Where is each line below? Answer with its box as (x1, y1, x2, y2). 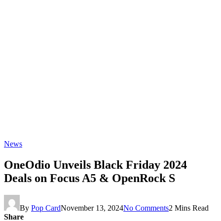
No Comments (123, 203, 169, 212)
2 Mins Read (169, 203, 209, 212)
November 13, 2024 (61, 203, 123, 212)
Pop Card (31, 203, 61, 212)
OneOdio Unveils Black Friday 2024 (4, 158, 187, 171)
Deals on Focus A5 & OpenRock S (4, 171, 175, 184)
